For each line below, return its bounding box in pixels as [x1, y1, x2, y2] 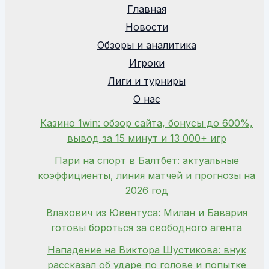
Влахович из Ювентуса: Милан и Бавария [46, 207, 247, 219]
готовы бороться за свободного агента [51, 222, 242, 234]
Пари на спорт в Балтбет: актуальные [54, 154, 239, 166]
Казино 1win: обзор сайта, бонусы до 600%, [40, 117, 253, 129]
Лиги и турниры [107, 75, 186, 87]
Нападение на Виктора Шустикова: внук [47, 244, 246, 256]
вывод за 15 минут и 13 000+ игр [67, 132, 226, 144]
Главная [127, 3, 166, 15]
